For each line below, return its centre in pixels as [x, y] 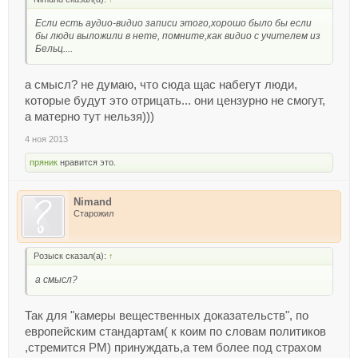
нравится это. [87, 162]
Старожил [93, 213]
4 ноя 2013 [46, 139]
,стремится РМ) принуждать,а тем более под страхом [173, 347]
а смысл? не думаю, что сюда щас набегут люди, [161, 84]
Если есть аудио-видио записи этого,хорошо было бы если [173, 24]
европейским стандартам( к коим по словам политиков [175, 331]
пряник [44, 162]
